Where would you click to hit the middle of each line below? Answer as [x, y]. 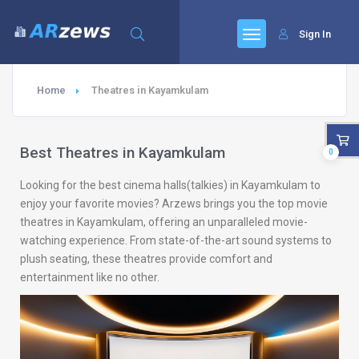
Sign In [315, 34]
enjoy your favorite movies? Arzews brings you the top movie [174, 204]
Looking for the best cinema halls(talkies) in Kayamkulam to [170, 185]
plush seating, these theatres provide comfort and [146, 259]
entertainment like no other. [90, 277]
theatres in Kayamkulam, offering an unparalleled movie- [164, 222]
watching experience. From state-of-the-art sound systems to [176, 240]
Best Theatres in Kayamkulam [123, 153]
